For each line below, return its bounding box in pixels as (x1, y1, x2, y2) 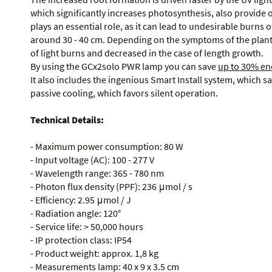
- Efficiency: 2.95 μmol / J (30, 194, 131, 206)
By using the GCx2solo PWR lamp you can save (30, 60, 218, 73)
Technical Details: (30, 114, 104, 126)
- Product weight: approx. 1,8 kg (30, 247, 158, 260)
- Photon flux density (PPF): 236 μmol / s (30, 180, 192, 193)
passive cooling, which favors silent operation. (30, 87, 218, 100)
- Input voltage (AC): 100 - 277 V (30, 154, 154, 166)
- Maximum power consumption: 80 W (30, 140, 183, 153)
